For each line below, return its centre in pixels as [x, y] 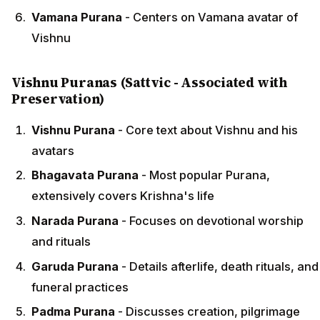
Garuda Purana [75, 266]
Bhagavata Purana [85, 175]
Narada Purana [75, 221]
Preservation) [58, 99]
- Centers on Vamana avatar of [210, 17]
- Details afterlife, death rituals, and [219, 266]
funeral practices [80, 287]
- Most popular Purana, [204, 175]
